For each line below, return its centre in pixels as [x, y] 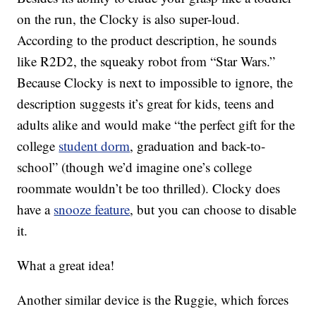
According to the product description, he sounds [147, 40]
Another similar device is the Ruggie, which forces [153, 300]
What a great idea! [66, 265]
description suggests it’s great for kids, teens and [146, 104]
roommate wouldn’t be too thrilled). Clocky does [149, 188]
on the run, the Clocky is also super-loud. [129, 19]
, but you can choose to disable [213, 209]
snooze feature [92, 209]
